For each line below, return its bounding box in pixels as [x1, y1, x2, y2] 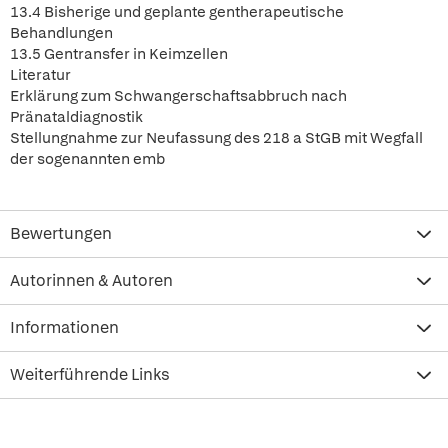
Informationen [10, 317, 119, 338]
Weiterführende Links [10, 364, 170, 385]
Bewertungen [10, 223, 112, 244]
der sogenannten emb [10, 149, 165, 169]
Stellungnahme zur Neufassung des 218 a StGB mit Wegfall [10, 128, 423, 148]
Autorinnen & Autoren [10, 270, 173, 291]
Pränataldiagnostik [10, 107, 143, 127]
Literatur [10, 65, 71, 85]
